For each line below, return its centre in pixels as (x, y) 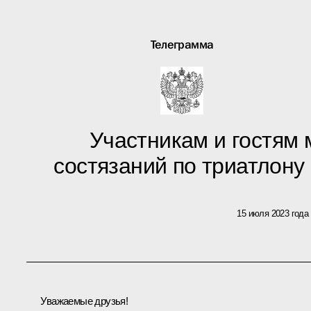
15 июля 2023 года (273, 213)
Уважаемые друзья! (84, 301)
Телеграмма (182, 44)
